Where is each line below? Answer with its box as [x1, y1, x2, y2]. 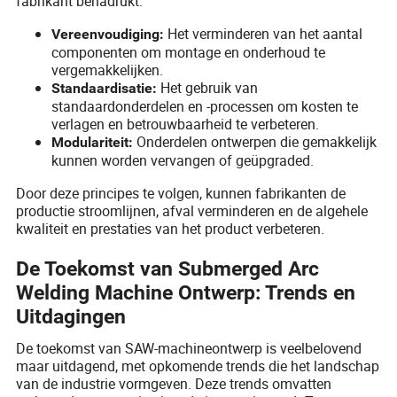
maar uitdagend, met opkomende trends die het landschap [16, 355, 380, 376]
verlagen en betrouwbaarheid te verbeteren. [51, 113, 320, 134]
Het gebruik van [157, 77, 259, 97]
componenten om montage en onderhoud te [51, 42, 326, 62]
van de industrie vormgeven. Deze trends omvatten [16, 373, 332, 393]
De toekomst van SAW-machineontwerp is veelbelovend [16, 338, 362, 358]
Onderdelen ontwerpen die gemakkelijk [133, 131, 378, 152]
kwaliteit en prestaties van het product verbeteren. [16, 218, 325, 238]
